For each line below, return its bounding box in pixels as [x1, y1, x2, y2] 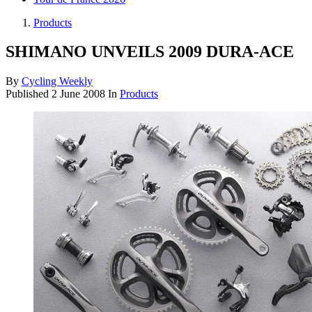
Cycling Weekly [22, 75, 93, 88]
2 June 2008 [52, 88, 105, 100]
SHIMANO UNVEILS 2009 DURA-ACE [6, 42, 294, 61]
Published [6, 88, 52, 100]
